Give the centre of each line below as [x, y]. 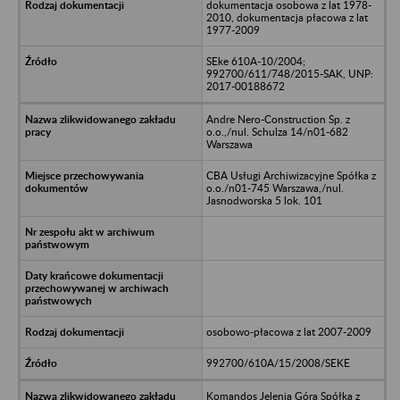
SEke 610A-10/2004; [255, 61]
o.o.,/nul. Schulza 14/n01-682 [277, 131]
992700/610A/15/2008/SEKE [278, 362]
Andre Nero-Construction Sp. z [278, 119]
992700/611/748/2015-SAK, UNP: [289, 73]
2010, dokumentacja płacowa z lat [287, 17]
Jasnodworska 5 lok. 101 [264, 200]
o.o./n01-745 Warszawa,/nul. [275, 187]
